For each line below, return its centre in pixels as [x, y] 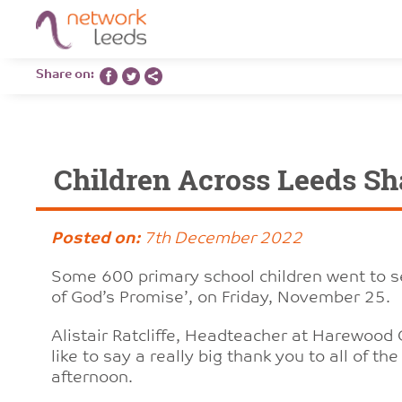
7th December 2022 [221, 239]
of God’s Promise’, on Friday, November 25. [223, 298]
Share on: [68, 75]
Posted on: [95, 239]
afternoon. [94, 378]
